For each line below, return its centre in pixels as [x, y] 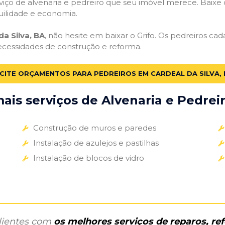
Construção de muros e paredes [94, 128]
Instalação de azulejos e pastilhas [96, 143]
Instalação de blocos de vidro [88, 158]
